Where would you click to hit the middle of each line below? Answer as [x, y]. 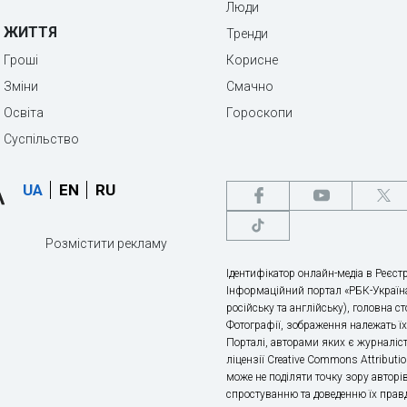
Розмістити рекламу [106, 243]
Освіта [24, 113]
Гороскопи [259, 113]
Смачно [250, 86]
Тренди [247, 34]
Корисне [252, 60]
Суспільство [41, 139]
